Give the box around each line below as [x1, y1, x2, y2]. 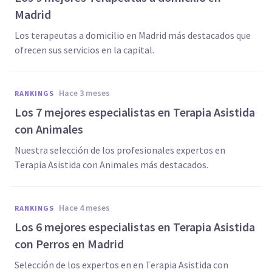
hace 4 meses [64, 202, 110, 213]
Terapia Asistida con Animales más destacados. [15, 158, 208, 171]
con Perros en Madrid [15, 236, 124, 251]
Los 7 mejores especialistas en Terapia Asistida [15, 104, 255, 120]
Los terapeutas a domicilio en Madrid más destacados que [15, 29, 251, 41]
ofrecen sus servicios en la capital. [15, 44, 154, 56]
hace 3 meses [64, 87, 110, 98]
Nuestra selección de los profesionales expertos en [15, 144, 225, 156]
